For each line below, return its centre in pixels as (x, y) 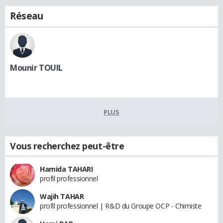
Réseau (27, 16)
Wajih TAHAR (62, 196)
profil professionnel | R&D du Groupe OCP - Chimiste (121, 206)
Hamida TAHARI (66, 169)
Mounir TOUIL (36, 67)
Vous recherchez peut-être (67, 146)
